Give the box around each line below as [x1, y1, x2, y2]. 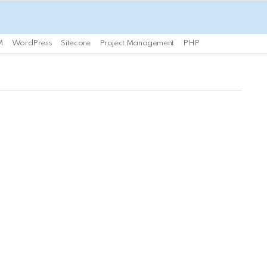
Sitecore [61, 39, 91, 47]
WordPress [11, 39, 52, 47]
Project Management [99, 39, 175, 47]
